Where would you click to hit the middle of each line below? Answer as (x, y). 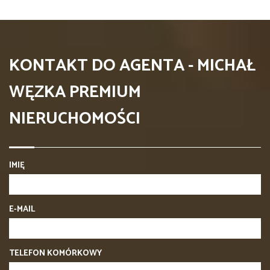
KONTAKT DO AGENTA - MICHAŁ (133, 65)
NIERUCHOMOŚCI (75, 118)
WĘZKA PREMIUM (75, 92)
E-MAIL (22, 209)
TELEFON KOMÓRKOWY (55, 253)
